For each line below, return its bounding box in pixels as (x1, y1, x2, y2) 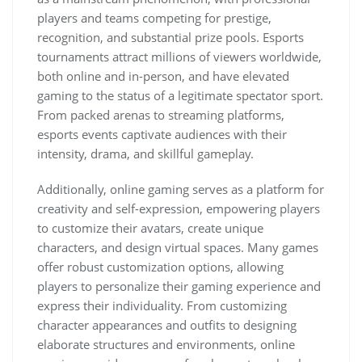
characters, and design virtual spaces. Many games (37, 239, 318, 255)
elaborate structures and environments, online (37, 336, 295, 352)
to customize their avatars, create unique (37, 220, 263, 236)
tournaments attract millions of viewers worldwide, (37, 48, 322, 65)
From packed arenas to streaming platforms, (37, 107, 284, 123)
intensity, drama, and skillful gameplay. (37, 145, 254, 162)
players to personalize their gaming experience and (37, 278, 321, 294)
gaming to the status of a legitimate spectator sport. (37, 87, 323, 103)
